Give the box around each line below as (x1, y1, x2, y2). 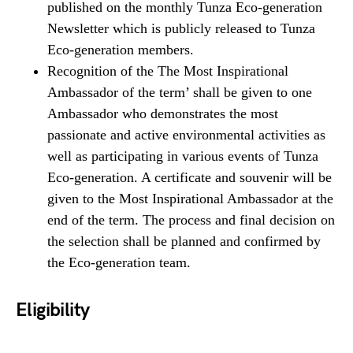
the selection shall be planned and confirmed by (47, 233, 321, 250)
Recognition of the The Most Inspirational (47, 63, 288, 80)
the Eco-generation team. (47, 255, 191, 271)
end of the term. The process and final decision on (47, 212, 335, 229)
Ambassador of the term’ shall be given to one (47, 84, 312, 101)
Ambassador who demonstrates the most (47, 106, 278, 122)
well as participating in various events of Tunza (47, 148, 318, 165)
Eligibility (16, 299, 90, 322)
